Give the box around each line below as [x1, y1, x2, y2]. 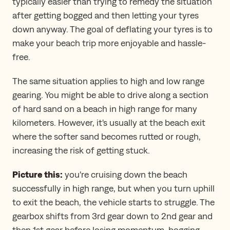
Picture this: [12, 168, 63, 180]
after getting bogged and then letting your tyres [12, 9, 199, 21]
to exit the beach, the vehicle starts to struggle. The [12, 196, 215, 207]
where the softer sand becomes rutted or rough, [12, 130, 201, 142]
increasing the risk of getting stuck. [12, 144, 150, 156]
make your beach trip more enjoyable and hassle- [12, 37, 206, 48]
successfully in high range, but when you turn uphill [12, 182, 215, 194]
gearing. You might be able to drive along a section [12, 89, 208, 100]
